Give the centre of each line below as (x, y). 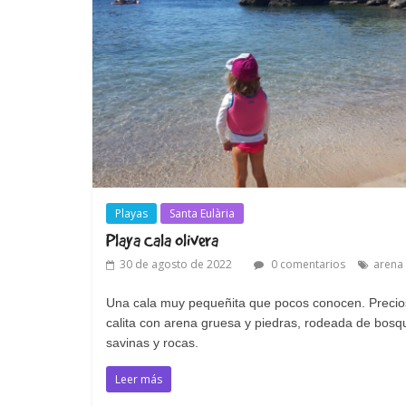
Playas (131, 214)
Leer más (139, 380)
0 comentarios (307, 265)
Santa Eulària (202, 214)
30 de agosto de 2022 (176, 265)
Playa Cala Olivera (162, 241)
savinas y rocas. (152, 343)
